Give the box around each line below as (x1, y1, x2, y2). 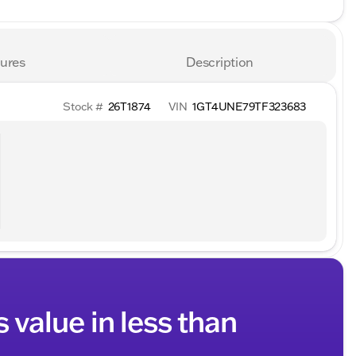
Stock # (63, 99, 103, 114)
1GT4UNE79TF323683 (192, 99, 306, 114)
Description (186, 54, 253, 70)
